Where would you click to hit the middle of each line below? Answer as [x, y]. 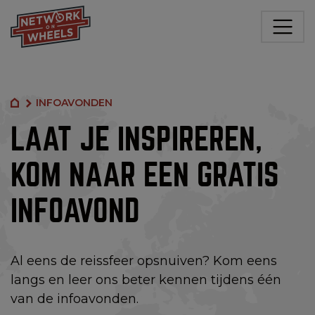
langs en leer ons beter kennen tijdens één [146, 280]
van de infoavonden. [75, 299]
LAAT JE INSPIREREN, [136, 140]
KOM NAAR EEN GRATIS [145, 175]
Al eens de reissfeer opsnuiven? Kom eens [144, 261]
